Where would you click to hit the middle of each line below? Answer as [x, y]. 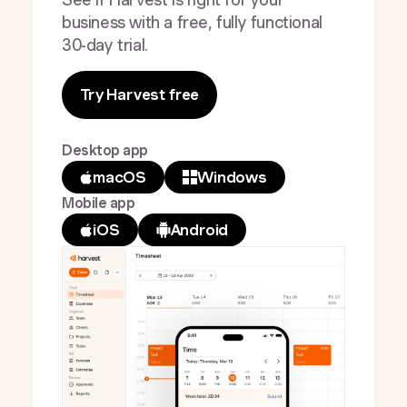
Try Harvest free [140, 94]
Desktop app [105, 150]
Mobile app [99, 203]
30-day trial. [105, 45]
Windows [232, 177]
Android [199, 230]
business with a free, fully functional [192, 22]
